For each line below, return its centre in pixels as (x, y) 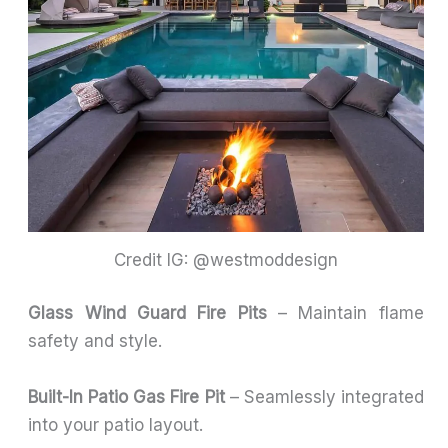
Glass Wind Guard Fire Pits (147, 313)
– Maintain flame (345, 313)
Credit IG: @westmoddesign (226, 259)
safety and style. (95, 341)
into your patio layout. (116, 424)
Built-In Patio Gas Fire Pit (126, 396)
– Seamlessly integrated (324, 396)
